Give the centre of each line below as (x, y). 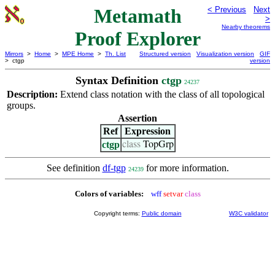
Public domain (161, 213)
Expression (148, 131)
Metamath (137, 16)
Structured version (165, 54)
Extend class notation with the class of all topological (162, 94)
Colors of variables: (109, 194)
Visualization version (225, 54)
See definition (74, 168)
